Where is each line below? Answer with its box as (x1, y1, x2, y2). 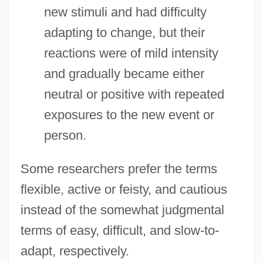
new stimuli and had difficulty (43, 4, 207, 19)
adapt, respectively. (20, 243, 129, 258)
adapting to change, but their (43, 25, 205, 40)
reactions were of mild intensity (43, 45, 218, 60)
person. (43, 127, 86, 143)
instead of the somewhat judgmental (20, 202, 224, 217)
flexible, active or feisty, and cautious (20, 181, 227, 197)
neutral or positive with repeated (43, 86, 224, 102)
